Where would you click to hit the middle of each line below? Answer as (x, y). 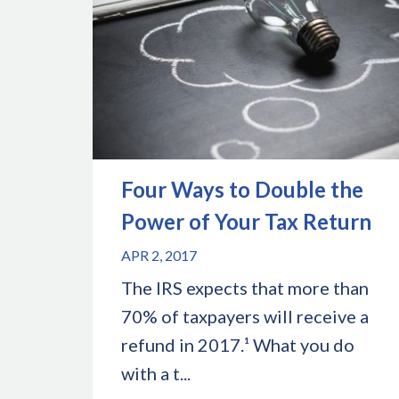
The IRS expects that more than (245, 287)
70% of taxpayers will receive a (245, 316)
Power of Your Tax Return (246, 221)
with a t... (156, 373)
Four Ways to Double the (242, 189)
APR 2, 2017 (159, 255)
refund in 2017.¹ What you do (238, 344)
